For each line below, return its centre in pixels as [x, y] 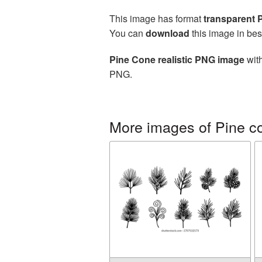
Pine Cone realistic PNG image [177, 59]
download [168, 33]
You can [127, 33]
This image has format [156, 18]
